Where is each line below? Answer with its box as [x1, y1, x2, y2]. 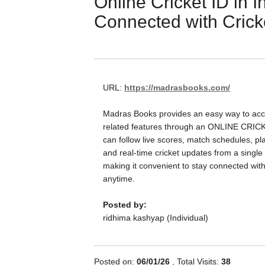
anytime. [103, 174, 135, 183]
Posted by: [103, 200, 147, 209]
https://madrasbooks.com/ [124, 83, 230, 92]
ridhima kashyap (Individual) [103, 213, 208, 222]
